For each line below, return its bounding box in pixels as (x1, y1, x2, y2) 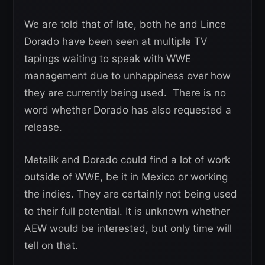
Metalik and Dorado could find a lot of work (24, 153, 230, 166)
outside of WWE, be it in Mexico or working (24, 170, 228, 183)
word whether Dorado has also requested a (24, 104, 231, 116)
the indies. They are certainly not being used (24, 188, 237, 200)
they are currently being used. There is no (24, 86, 226, 99)
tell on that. (24, 239, 78, 251)
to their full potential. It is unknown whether (24, 205, 230, 217)
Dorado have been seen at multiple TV (24, 35, 208, 47)
